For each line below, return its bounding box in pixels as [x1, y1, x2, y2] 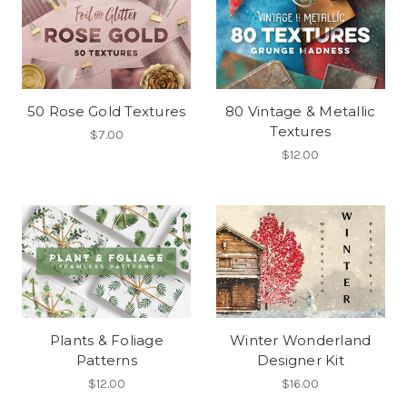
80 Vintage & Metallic [225, 103, 376, 121]
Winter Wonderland [230, 332, 372, 350]
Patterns [75, 352, 137, 370]
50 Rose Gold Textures [27, 103, 186, 121]
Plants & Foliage [49, 332, 164, 350]
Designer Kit [256, 352, 344, 370]
